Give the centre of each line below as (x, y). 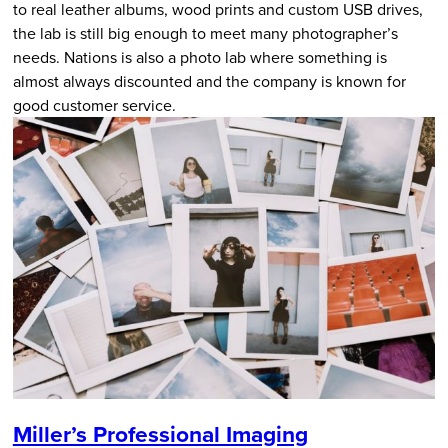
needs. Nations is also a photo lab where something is (199, 56)
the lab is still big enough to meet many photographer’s (205, 32)
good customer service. (94, 104)
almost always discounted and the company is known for (209, 80)
